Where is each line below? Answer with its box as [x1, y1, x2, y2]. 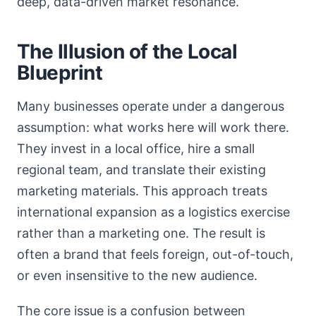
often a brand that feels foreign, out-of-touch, [17, 247, 293, 262]
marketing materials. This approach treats [17, 183, 267, 198]
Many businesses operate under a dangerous [17, 99, 284, 114]
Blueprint [17, 61, 102, 85]
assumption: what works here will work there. [17, 120, 289, 135]
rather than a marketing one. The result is [17, 226, 265, 241]
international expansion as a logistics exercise [17, 205, 290, 219]
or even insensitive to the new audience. [17, 268, 257, 283]
